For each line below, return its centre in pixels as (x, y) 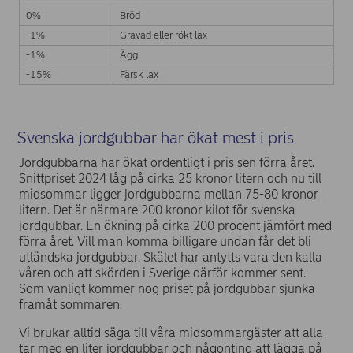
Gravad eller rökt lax (163, 35)
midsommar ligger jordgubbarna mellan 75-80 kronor (169, 195)
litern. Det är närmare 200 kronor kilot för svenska (157, 210)
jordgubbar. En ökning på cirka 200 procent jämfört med (175, 226)
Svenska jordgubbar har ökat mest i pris (155, 137)
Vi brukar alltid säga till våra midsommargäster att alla (171, 333)
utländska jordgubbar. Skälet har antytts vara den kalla (171, 258)
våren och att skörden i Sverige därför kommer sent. (162, 273)
